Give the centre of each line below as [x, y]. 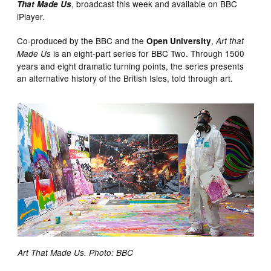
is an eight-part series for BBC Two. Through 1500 [148, 53]
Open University [179, 41]
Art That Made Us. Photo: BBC [75, 252]
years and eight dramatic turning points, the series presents [131, 66]
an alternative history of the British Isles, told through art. [125, 78]
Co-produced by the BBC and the [82, 40]
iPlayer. [31, 16]
